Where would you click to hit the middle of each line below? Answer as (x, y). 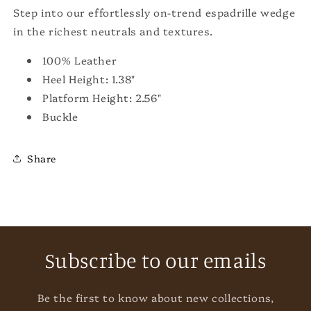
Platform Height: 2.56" (102, 98)
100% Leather (80, 60)
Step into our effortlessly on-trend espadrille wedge (154, 12)
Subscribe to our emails (155, 261)
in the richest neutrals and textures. (113, 31)
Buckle (60, 117)
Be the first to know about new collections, (155, 298)
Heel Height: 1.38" (89, 79)
